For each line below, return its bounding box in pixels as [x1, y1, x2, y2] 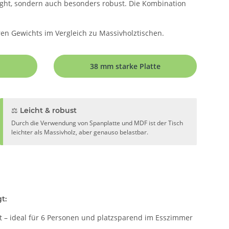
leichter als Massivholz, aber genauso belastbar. [11, 127, 149, 136]
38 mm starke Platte [89, 61, 161, 71]
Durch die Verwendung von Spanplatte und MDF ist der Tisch [11, 118, 184, 127]
